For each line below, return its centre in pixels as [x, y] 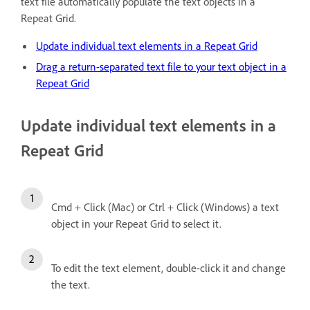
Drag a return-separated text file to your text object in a [161, 66]
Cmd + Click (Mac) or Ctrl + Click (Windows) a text [165, 207]
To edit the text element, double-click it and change [168, 267]
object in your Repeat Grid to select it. [138, 223]
